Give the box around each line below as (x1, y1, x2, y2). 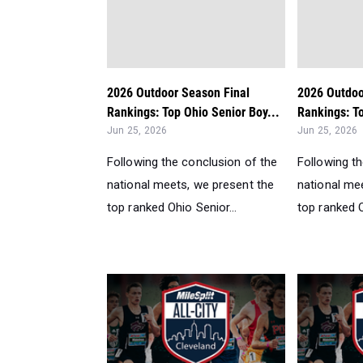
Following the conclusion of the (107, 155, 278, 170)
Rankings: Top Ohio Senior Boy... (107, 105, 280, 121)
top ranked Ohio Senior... (107, 200, 237, 216)
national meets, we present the (107, 177, 275, 193)
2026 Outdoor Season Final (107, 85, 250, 101)
